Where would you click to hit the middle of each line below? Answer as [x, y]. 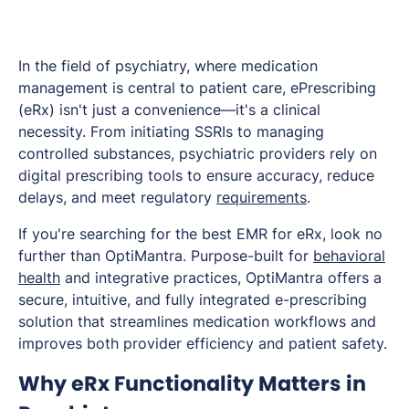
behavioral [349, 256]
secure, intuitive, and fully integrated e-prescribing [193, 300]
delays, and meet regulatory [117, 198]
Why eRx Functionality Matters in [192, 384]
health [39, 278]
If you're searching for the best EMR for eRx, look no [200, 234]
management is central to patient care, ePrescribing [197, 88]
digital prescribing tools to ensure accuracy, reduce [196, 176]
